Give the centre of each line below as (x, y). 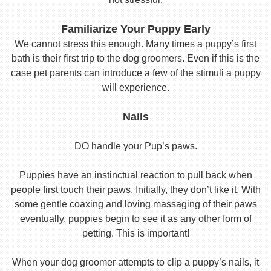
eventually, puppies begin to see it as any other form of (135, 219)
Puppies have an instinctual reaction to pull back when (135, 175)
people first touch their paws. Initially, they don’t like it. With (135, 190)
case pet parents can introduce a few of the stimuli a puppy (135, 73)
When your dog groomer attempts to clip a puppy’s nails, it (135, 262)
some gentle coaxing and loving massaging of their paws (135, 204)
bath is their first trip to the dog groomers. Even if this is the (135, 58)
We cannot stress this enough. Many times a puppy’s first (135, 44)
